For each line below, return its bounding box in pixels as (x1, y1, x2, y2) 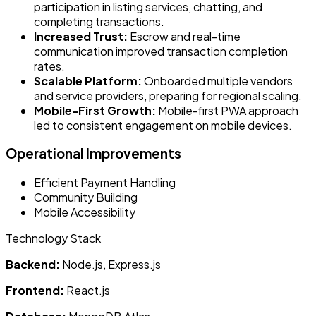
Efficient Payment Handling (34, 174, 176, 190)
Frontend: (6, 282, 64, 298)
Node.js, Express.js (60, 256, 161, 272)
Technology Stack (6, 230, 101, 245)
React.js (64, 282, 110, 298)
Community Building (34, 189, 138, 205)
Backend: (6, 256, 60, 272)
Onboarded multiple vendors (142, 73, 293, 88)
